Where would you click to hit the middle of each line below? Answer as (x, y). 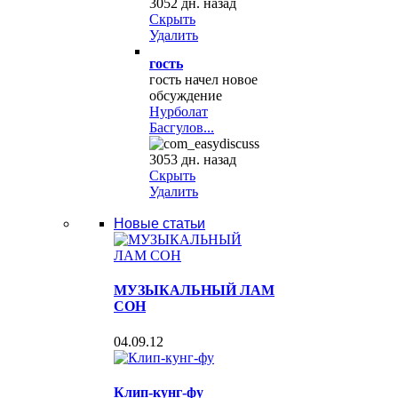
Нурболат (179, 111)
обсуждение (186, 96)
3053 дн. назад (193, 159)
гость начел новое (203, 80)
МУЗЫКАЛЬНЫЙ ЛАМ (194, 291)
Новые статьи (159, 223)
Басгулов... (182, 127)
